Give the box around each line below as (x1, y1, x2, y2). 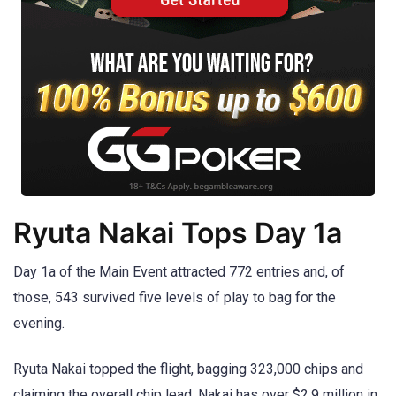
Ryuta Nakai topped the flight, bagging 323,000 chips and (13, 361, 363, 378)
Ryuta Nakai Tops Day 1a (13, 216, 342, 251)
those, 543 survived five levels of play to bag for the (13, 289, 336, 307)
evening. (13, 315, 65, 332)
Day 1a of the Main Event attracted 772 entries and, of (13, 263, 345, 281)
